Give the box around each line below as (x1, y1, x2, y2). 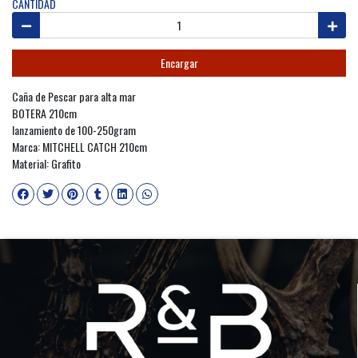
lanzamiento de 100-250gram (12, 121, 136, 138)
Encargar (160, 54, 198, 72)
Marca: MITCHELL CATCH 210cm (12, 137, 147, 155)
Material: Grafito (12, 154, 81, 172)
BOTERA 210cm (12, 104, 77, 121)
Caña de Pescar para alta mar (12, 87, 136, 105)
